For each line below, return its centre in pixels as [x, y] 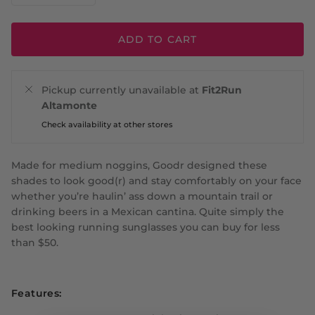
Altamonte [69, 106]
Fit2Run [222, 90]
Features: [37, 294]
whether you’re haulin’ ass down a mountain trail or [142, 197]
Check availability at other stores [107, 125]
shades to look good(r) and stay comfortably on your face [156, 181]
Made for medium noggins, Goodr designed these [139, 166]
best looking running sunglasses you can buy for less [146, 227]
